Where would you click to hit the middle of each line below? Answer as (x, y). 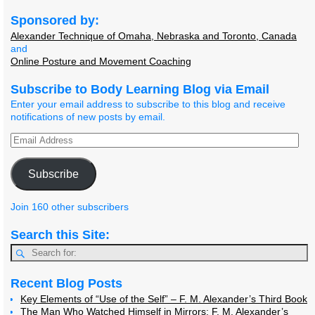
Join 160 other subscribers (70, 207)
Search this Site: (60, 235)
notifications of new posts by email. (88, 117)
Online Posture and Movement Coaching (101, 61)
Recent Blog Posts (66, 284)
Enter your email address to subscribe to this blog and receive (148, 104)
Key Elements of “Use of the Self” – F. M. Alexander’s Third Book (164, 299)
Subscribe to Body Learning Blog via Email (140, 89)
